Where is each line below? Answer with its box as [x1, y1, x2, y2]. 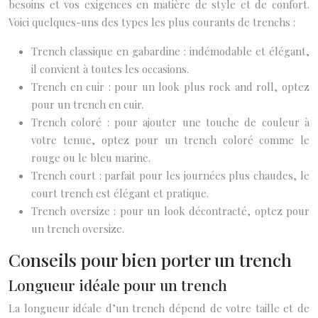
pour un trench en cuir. [31, 97, 143, 111]
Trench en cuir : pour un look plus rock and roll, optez [31, 79, 309, 94]
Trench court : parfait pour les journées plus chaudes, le [31, 168, 309, 182]
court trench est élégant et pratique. [31, 186, 209, 200]
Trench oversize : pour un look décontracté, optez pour [31, 204, 309, 218]
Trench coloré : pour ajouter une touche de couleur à [31, 115, 309, 129]
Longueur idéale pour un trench [9, 275, 227, 295]
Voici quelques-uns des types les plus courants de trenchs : [9, 15, 295, 29]
